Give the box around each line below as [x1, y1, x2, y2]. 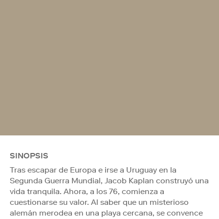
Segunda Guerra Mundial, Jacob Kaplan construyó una [10, 175, 209, 185]
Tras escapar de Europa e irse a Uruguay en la [10, 165, 176, 175]
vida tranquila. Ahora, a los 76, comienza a [10, 186, 164, 196]
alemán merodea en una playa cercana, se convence [10, 208, 203, 218]
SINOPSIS [10, 151, 48, 160]
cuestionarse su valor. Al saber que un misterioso [10, 197, 189, 207]
